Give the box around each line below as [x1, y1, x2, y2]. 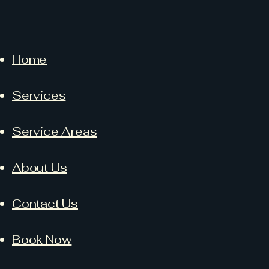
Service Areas [12, 124, 97, 139]
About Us [12, 160, 67, 175]
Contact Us [12, 196, 78, 211]
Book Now [12, 232, 72, 247]
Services [12, 88, 66, 103]
